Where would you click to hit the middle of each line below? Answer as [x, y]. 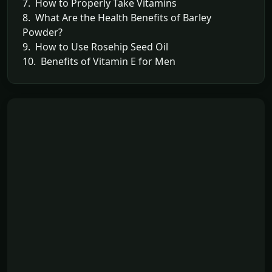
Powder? [42, 32]
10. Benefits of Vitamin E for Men [99, 61]
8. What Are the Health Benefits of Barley [117, 17]
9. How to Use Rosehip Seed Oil [95, 46]
